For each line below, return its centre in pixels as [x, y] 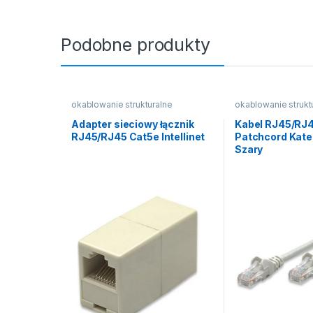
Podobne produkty [136, 45]
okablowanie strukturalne [122, 105]
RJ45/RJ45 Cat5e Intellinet [138, 136]
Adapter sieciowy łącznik [132, 124]
